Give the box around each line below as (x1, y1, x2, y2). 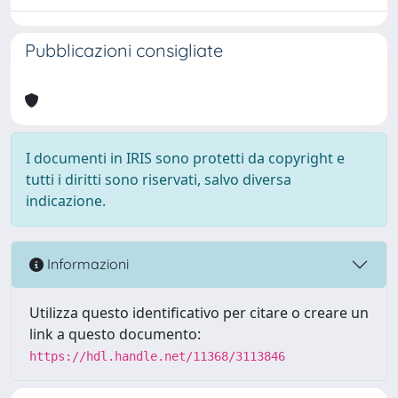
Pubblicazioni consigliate (25, 38, 223, 61)
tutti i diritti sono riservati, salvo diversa (26, 169, 291, 189)
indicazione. (26, 190, 106, 211)
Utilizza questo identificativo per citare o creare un (29, 302, 369, 322)
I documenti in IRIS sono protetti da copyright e (26, 147, 345, 168)
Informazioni (44, 255, 129, 274)
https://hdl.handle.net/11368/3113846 (29, 348, 285, 363)
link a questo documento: (29, 323, 201, 344)
